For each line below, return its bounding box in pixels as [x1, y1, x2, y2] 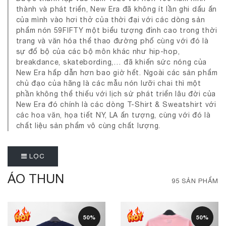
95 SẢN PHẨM [172, 177, 218, 185]
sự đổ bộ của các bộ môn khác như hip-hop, [16, 47, 180, 55]
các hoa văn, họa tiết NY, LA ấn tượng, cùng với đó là [16, 111, 211, 119]
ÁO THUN [8, 171, 64, 186]
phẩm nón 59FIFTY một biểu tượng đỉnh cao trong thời [16, 26, 217, 34]
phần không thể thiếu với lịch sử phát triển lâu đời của [16, 90, 216, 98]
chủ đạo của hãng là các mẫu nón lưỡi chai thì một [16, 79, 201, 87]
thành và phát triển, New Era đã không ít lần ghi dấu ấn [16, 5, 217, 13]
